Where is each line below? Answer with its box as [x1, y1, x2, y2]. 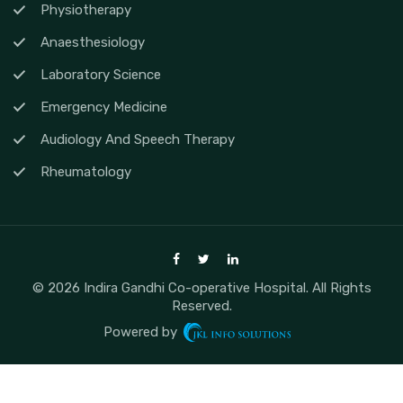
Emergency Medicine [40, 98, 167, 115]
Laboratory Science [40, 66, 161, 83]
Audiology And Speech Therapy [40, 130, 235, 148]
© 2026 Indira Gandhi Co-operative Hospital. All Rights [31, 279, 372, 296]
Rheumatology [40, 163, 131, 180]
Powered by [103, 324, 181, 341]
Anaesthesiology [40, 33, 145, 50]
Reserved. [171, 297, 232, 314]
